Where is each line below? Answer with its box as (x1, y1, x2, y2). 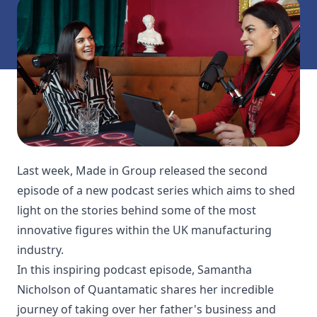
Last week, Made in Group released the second (17, 162, 267, 178)
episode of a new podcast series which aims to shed (17, 182, 295, 198)
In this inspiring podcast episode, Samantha (17, 261, 252, 277)
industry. (17, 241, 64, 258)
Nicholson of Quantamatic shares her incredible (17, 281, 274, 297)
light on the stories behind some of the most (17, 202, 256, 218)
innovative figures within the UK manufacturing (17, 221, 272, 238)
